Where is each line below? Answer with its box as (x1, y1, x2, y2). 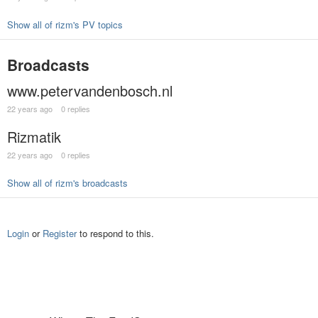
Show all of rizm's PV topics (7, 18, 123, 32)
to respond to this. (77, 226, 154, 240)
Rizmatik (7, 126, 61, 148)
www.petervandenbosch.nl (7, 80, 172, 102)
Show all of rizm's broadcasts (7, 176, 128, 190)
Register (43, 226, 77, 240)
